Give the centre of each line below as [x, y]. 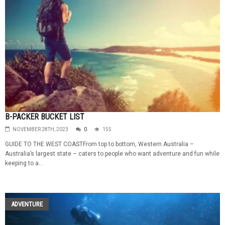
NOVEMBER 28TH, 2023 [40, 130]
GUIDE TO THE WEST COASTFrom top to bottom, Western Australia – [99, 144]
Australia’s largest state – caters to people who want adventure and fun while [112, 154]
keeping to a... [24, 163]
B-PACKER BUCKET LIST [45, 117]
